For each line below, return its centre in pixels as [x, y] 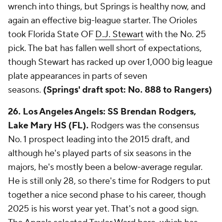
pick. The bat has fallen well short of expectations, [105, 48]
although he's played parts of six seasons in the [100, 153]
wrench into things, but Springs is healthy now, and [107, 7]
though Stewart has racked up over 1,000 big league [110, 62]
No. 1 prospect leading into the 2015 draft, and [99, 139]
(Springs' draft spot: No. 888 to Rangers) [128, 90]
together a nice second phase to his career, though [107, 195]
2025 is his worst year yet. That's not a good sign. [103, 209]
